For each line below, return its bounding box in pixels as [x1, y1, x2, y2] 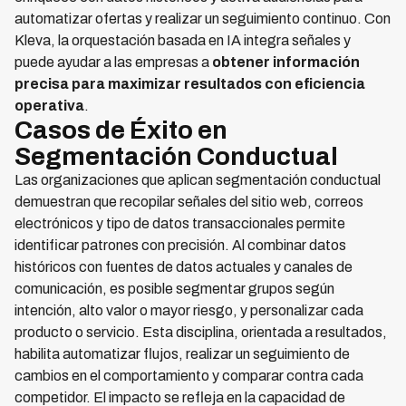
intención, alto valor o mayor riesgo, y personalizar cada [14, 303, 363, 318]
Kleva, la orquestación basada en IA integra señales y [14, 33, 351, 48]
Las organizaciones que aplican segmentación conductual [14, 172, 381, 188]
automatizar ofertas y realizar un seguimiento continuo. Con [14, 11, 391, 26]
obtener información [212, 54, 360, 70]
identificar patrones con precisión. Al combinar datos [14, 237, 346, 253]
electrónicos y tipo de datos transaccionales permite [14, 216, 345, 231]
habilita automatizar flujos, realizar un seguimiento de [14, 346, 350, 362]
